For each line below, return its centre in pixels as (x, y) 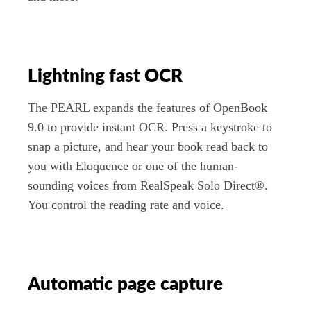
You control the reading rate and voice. (126, 204)
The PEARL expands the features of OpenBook (148, 107)
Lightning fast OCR (105, 77)
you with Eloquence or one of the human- (133, 166)
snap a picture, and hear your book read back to (148, 146)
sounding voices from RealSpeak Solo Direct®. (148, 185)
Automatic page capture (125, 284)
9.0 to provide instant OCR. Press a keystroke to (150, 127)
